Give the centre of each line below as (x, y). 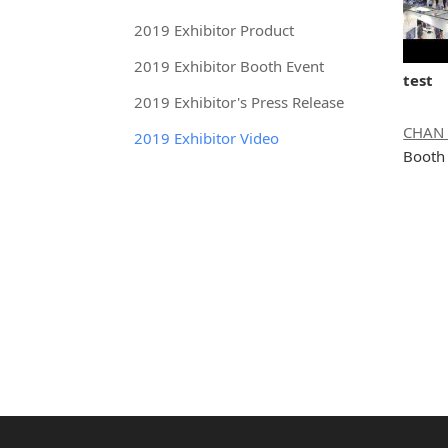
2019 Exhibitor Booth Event (229, 66)
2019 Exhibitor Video (207, 138)
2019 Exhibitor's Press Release (239, 102)
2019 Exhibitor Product (214, 30)
